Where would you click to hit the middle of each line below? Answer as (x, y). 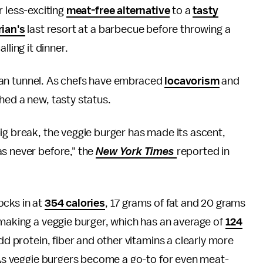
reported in (203, 151)
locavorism (192, 81)
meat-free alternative (118, 11)
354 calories (75, 203)
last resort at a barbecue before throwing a (128, 29)
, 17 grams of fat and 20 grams (175, 203)
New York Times (136, 151)
